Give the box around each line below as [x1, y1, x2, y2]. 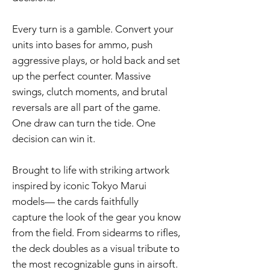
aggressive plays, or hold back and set [12, 54, 180, 67]
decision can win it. [12, 133, 95, 145]
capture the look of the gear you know [12, 211, 181, 224]
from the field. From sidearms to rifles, [12, 227, 180, 239]
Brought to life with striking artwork [12, 164, 169, 177]
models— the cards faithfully [12, 195, 139, 208]
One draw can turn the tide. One [12, 117, 155, 130]
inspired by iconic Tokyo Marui [12, 180, 146, 192]
